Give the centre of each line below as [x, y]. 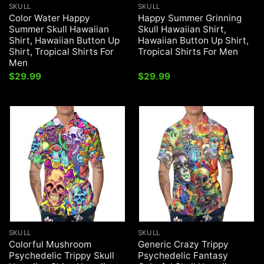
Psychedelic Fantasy [183, 256]
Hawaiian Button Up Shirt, [193, 40]
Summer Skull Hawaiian [59, 29]
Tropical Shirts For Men [188, 51]
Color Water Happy [49, 18]
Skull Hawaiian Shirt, [182, 29]
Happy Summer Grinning [189, 18]
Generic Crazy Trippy [183, 245]
